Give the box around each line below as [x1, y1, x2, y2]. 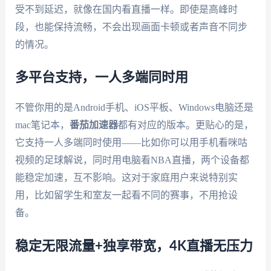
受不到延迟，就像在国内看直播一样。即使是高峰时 [15, 4, 238, 15]
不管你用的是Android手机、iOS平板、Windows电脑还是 [15, 102, 253, 113]
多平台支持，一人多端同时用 [15, 71, 188, 85]
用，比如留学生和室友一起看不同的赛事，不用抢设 [15, 190, 238, 201]
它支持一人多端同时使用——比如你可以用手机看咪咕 [15, 137, 247, 148]
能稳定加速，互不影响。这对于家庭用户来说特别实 [15, 172, 238, 183]
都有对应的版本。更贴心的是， [117, 120, 253, 131]
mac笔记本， [15, 120, 70, 131]
